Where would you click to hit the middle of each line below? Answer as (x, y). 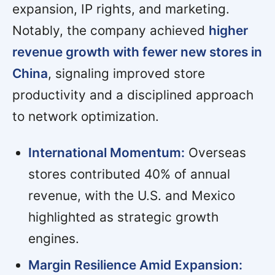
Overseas (215, 152)
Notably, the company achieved (110, 30)
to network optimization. (86, 116)
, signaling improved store (126, 73)
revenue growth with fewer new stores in (137, 52)
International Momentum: (106, 152)
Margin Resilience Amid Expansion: (135, 265)
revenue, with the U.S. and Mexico (131, 195)
